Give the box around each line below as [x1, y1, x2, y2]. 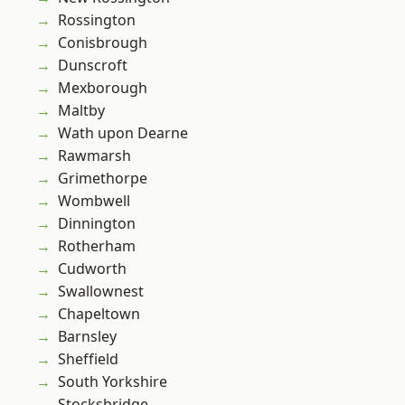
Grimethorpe [58, 168, 147, 189]
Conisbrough [58, 33, 147, 53]
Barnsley [58, 326, 117, 347]
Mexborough [58, 78, 147, 99]
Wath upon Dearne [58, 123, 188, 144]
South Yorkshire [58, 372, 167, 392]
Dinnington [58, 213, 136, 234]
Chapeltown [58, 304, 140, 325]
